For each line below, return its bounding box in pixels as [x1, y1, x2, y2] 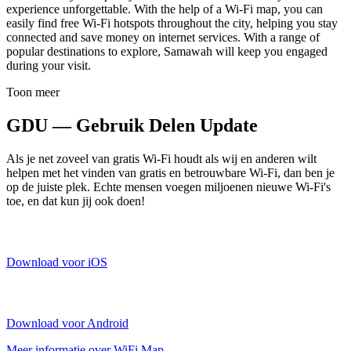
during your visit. [6, 58, 91, 72]
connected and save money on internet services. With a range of [6, 30, 320, 44]
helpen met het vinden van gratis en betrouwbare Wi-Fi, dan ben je [6, 165, 335, 179]
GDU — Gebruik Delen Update [6, 114, 258, 136]
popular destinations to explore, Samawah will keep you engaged [6, 44, 327, 58]
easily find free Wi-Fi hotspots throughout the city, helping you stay [6, 16, 338, 30]
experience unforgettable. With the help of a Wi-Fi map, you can [6, 2, 323, 16]
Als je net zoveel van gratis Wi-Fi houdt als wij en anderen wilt [6, 151, 317, 165]
